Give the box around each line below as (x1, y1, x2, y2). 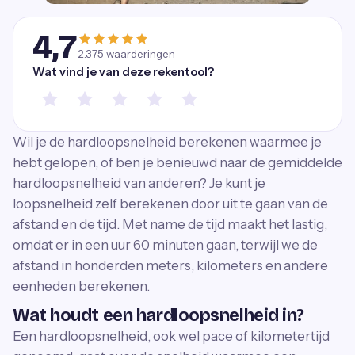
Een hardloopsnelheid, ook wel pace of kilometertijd (13, 327, 330, 344)
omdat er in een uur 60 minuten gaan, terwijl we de (13, 236, 318, 253)
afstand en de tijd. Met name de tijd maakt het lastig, (13, 216, 327, 232)
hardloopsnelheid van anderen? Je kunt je (13, 174, 265, 191)
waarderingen (103, 48, 175, 61)
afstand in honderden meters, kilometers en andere (13, 257, 328, 273)
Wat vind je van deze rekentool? (32, 64, 214, 79)
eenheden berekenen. (13, 277, 150, 294)
